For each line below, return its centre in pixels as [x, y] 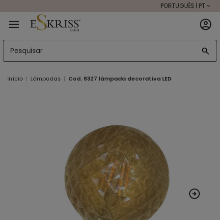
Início [15, 79]
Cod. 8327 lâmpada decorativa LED [120, 79]
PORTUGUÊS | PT [183, 6]
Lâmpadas [45, 79]
